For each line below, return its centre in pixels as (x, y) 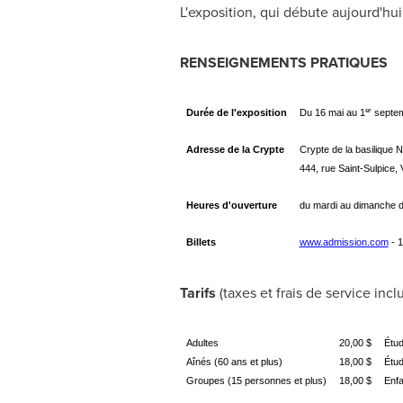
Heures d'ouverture (231, 205)
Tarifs (197, 293)
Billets (201, 242)
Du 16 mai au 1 (332, 112)
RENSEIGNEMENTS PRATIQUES (283, 63)
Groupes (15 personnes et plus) (256, 381)
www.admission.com (344, 242)
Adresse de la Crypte (235, 149)
